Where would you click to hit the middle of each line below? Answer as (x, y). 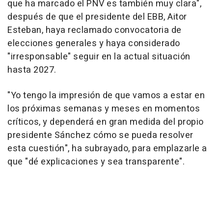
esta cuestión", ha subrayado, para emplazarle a (107, 149)
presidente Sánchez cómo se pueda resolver (100, 136)
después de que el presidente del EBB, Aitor (97, 17)
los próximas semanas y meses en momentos (104, 109)
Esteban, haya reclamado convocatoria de (95, 30)
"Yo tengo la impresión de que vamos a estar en (106, 96)
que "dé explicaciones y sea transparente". (96, 162)
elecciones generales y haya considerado (94, 44)
